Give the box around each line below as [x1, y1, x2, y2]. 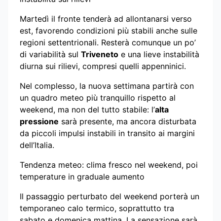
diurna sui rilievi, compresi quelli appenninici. [20, 61, 186, 71]
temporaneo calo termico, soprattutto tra [20, 203, 174, 213]
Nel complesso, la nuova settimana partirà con [20, 80, 194, 91]
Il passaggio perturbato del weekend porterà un [20, 191, 199, 201]
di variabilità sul [20, 49, 81, 59]
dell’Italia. [20, 140, 54, 150]
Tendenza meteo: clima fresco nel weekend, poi [20, 159, 198, 170]
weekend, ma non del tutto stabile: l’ [20, 104, 155, 114]
